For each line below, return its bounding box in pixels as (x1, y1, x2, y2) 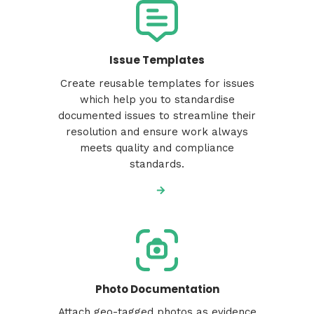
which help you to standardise (79, 93, 235, 106)
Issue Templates (109, 53, 205, 68)
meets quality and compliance (80, 141, 234, 154)
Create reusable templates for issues (60, 76, 254, 90)
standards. (130, 157, 184, 170)
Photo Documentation (95, 281, 219, 296)
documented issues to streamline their (58, 109, 256, 122)
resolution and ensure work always (66, 125, 248, 138)
